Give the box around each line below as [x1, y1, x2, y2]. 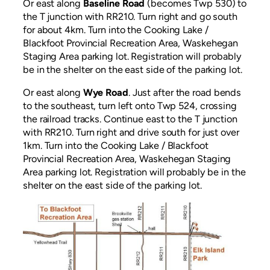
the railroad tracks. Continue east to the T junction [23, 113, 237, 125]
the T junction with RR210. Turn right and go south [23, 11, 237, 23]
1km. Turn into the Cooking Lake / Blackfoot [23, 140, 209, 152]
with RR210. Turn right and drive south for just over [23, 127, 239, 139]
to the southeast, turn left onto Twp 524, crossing [23, 100, 237, 112]
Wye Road [83, 87, 128, 99]
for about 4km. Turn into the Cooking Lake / [23, 24, 209, 36]
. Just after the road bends [128, 87, 242, 99]
